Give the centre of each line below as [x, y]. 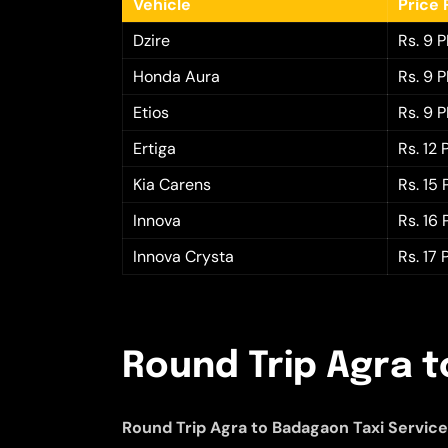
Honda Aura [176, 76]
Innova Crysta [183, 256]
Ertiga [154, 148]
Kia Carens [172, 184]
